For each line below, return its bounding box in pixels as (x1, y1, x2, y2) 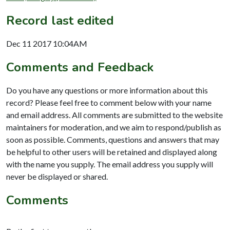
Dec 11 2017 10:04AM (6, 38, 87, 48)
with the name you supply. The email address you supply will (6, 159, 213, 169)
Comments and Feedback (6, 59, 154, 75)
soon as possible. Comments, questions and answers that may (6, 134, 219, 144)
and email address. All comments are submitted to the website (6, 109, 223, 120)
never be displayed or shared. (6, 171, 108, 181)
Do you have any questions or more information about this (6, 85, 208, 95)
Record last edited (6, 12, 114, 29)
